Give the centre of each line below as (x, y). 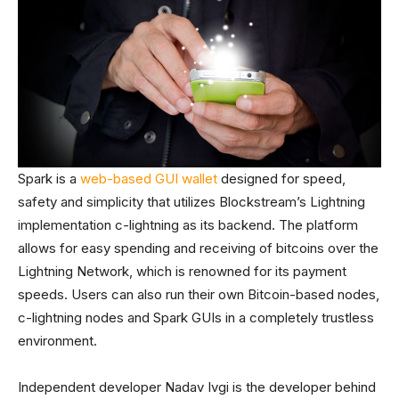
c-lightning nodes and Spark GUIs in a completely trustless (196, 318)
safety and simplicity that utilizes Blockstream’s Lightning (191, 202)
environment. (57, 341)
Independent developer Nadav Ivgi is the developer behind (197, 387)
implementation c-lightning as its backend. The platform (188, 225)
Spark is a (49, 179)
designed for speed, (281, 179)
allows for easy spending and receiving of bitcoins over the (198, 248)
